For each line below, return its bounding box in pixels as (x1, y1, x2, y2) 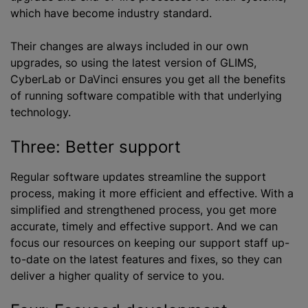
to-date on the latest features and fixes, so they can (10, 252, 282, 266)
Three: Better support (10, 137, 181, 157)
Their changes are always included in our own (10, 39, 248, 53)
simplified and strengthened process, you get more (10, 203, 276, 217)
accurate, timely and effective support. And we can (10, 219, 278, 233)
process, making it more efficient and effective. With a (10, 186, 294, 200)
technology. (10, 105, 71, 119)
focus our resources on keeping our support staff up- (10, 236, 289, 250)
